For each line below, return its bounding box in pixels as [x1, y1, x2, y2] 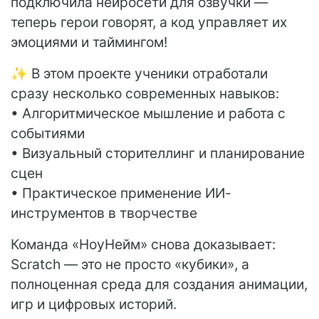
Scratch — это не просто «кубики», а [11, 256, 249, 273]
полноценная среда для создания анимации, [11, 276, 308, 293]
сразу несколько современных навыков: [11, 85, 279, 103]
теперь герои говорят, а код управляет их [11, 14, 287, 31]
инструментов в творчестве [11, 204, 197, 222]
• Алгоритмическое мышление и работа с [11, 105, 286, 122]
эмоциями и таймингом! [11, 33, 167, 51]
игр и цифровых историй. [11, 296, 177, 313]
